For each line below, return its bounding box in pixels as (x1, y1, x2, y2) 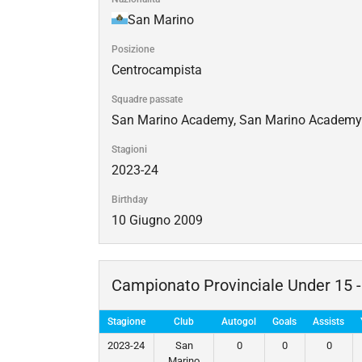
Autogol (221, 315, 256, 327)
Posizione (112, 43, 154, 55)
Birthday (112, 193, 148, 205)
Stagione (107, 315, 145, 327)
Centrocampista (112, 61, 202, 78)
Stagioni (112, 143, 147, 155)
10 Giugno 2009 (112, 212, 203, 228)
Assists (313, 315, 344, 327)
